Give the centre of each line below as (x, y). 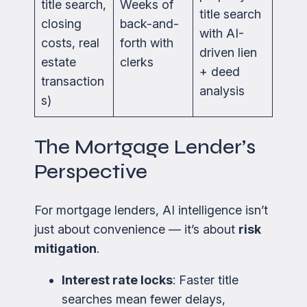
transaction (73, 81)
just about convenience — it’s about (136, 229)
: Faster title (206, 280)
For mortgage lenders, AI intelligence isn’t (151, 210)
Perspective (91, 171)
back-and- (149, 23)
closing (61, 23)
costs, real (70, 42)
